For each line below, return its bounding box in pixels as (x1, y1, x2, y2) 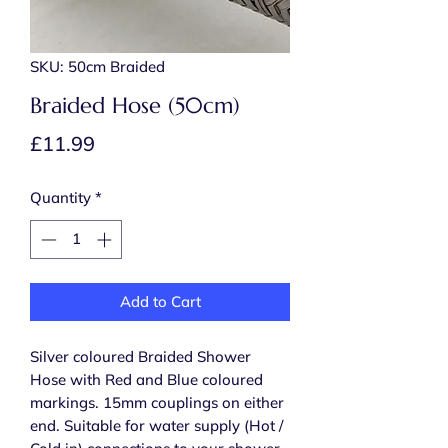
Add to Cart (119, 291, 201, 311)
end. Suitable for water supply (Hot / (30, 415, 283, 435)
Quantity (30, 188, 91, 208)
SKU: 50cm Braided (30, 57, 165, 77)
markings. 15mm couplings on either (30, 392, 284, 412)
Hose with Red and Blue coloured (30, 369, 263, 389)
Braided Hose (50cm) (30, 92, 240, 120)
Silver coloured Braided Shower (30, 346, 251, 366)
